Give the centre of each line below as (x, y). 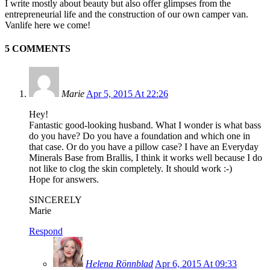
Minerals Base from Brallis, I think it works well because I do (146, 158)
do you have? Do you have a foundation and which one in (140, 136)
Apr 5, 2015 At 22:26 (127, 94)
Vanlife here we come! (48, 25)
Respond (46, 231)
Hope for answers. (64, 180)
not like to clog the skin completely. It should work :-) (130, 169)
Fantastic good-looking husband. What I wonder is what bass (145, 125)
